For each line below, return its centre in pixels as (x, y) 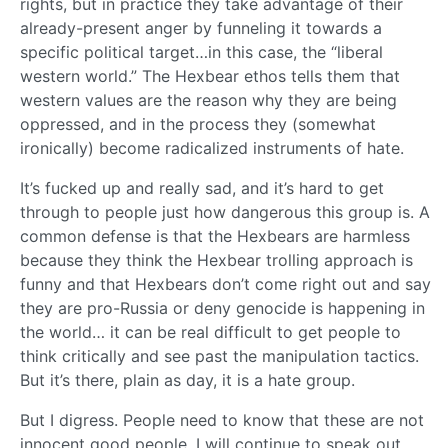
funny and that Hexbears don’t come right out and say (225, 284)
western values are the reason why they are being (208, 100)
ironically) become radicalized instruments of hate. (212, 148)
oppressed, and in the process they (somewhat (198, 124)
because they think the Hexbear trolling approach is (216, 260)
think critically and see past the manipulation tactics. (219, 356)
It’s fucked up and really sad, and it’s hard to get (202, 188)
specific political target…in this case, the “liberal (201, 52)
